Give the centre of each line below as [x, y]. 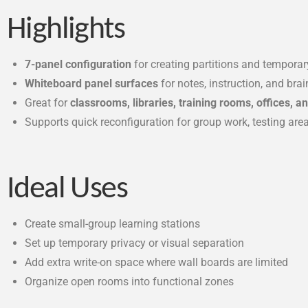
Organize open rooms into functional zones [130, 282]
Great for [48, 102]
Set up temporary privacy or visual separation [135, 243]
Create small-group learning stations [113, 224]
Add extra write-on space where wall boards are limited [157, 263]
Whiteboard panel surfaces [92, 83]
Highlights [66, 30]
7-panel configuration [78, 64]
